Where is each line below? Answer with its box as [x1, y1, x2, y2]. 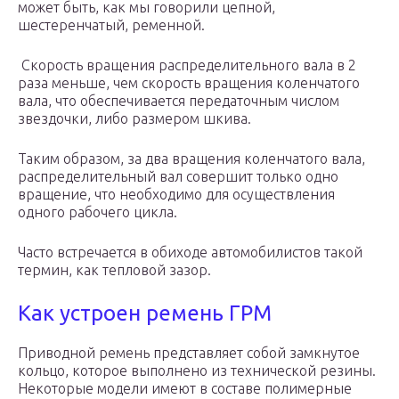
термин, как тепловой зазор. [18, 262, 215, 279]
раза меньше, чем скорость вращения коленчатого [18, 75, 360, 92]
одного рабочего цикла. [18, 204, 177, 221]
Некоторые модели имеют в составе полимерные [18, 380, 352, 397]
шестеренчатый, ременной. [18, 17, 205, 34]
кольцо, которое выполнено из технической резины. [18, 362, 376, 379]
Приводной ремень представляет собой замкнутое [18, 345, 360, 362]
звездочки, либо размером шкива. [18, 110, 251, 127]
